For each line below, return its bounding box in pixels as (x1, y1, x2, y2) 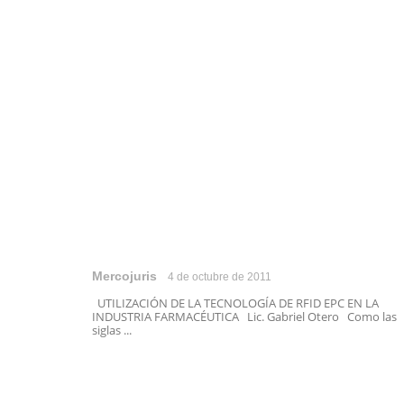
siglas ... (92, 322, 132, 338)
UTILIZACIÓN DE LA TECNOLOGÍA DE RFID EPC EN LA (92, 295, 379, 311)
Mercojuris (92, 269, 157, 283)
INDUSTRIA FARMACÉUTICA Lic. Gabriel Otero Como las (92, 308, 397, 325)
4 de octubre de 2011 (168, 271, 271, 283)
